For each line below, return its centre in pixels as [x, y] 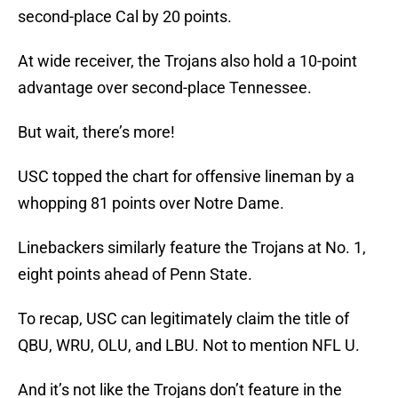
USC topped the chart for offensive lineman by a [186, 177]
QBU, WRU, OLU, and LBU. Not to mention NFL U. [189, 346]
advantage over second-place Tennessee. [165, 88]
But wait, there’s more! [96, 132]
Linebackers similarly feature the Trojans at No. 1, [192, 248]
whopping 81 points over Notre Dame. [151, 203]
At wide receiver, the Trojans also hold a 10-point [187, 61]
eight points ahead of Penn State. [135, 275]
